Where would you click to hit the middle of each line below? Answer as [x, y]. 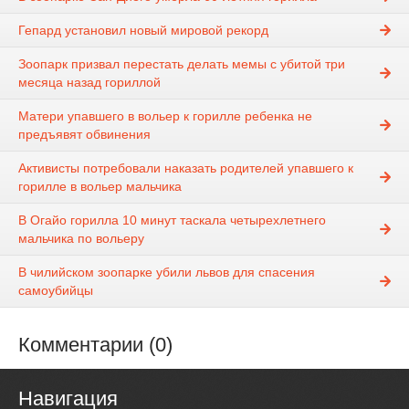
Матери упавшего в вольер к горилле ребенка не [165, 116]
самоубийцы [56, 291]
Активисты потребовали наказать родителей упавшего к [186, 168]
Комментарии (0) [95, 345]
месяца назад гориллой [89, 83]
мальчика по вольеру [81, 239]
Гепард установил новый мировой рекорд [143, 31]
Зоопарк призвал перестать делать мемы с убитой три [182, 64]
